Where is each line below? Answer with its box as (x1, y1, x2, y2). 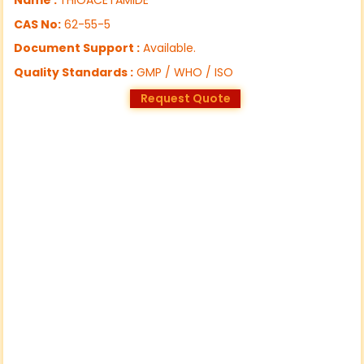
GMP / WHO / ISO (133, 63, 234, 80)
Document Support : (14, 40, 141, 57)
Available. (140, 40, 197, 57)
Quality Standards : (14, 63, 134, 80)
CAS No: (14, 15, 62, 32)
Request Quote (140, 90, 231, 107)
